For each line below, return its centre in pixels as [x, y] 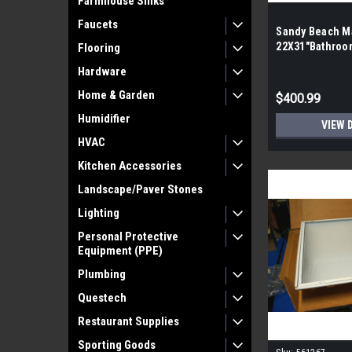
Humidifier [104, 119]
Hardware [102, 71]
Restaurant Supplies [128, 321]
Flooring [99, 48]
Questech [102, 298]
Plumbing [102, 274]
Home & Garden [116, 95]
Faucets [98, 24]
